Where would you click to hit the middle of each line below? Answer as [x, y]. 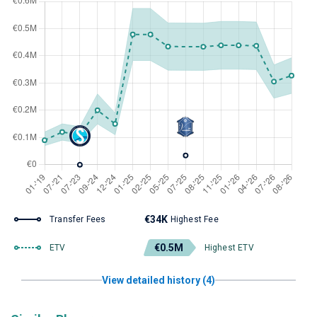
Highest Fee [194, 219]
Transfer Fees [78, 219]
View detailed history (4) [158, 280]
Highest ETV [229, 248]
